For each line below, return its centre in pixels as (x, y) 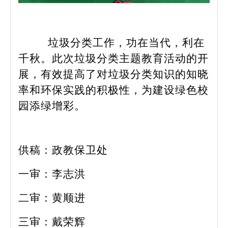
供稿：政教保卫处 (63, 150)
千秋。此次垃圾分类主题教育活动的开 (113, 58)
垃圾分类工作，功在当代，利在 (126, 42)
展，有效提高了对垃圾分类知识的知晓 (113, 74)
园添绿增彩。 (52, 106)
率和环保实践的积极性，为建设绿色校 (113, 90)
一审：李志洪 (52, 174)
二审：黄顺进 (52, 198)
